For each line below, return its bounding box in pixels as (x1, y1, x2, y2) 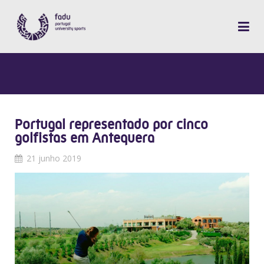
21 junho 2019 (27, 153, 81, 164)
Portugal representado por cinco (15, 116, 208, 133)
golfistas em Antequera (15, 130, 154, 146)
